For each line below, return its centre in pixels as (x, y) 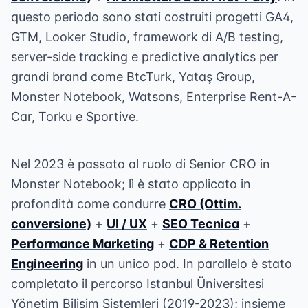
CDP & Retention (219, 244)
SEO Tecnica (201, 224)
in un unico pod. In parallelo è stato (188, 264)
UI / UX (127, 224)
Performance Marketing (82, 244)
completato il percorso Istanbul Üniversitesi (137, 284)
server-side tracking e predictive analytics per (145, 57)
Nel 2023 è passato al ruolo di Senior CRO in (141, 164)
